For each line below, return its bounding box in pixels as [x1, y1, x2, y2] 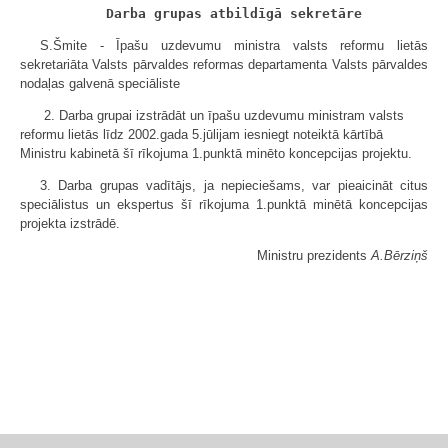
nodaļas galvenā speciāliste [20, 76, 180, 91]
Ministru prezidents [257, 248, 371, 263]
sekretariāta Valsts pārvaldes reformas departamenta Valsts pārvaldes [20, 57, 428, 72]
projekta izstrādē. [20, 216, 120, 231]
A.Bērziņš [371, 248, 428, 263]
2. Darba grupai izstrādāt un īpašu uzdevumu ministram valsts [40, 108, 404, 123]
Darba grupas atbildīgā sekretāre [106, 6, 362, 21]
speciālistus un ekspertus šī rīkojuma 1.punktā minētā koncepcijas [20, 197, 428, 212]
